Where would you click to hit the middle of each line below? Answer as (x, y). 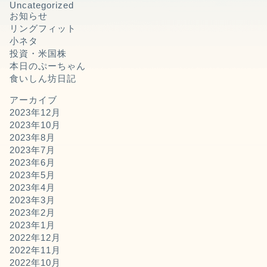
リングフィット (43, 29)
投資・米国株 (38, 54)
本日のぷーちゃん (47, 66)
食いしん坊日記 (43, 79)
